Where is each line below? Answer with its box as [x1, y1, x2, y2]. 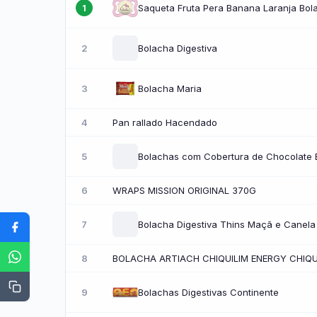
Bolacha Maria [138, 83, 202, 94]
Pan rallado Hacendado [113, 117, 217, 128]
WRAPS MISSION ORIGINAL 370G [113, 185, 256, 196]
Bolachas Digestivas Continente [138, 287, 279, 298]
